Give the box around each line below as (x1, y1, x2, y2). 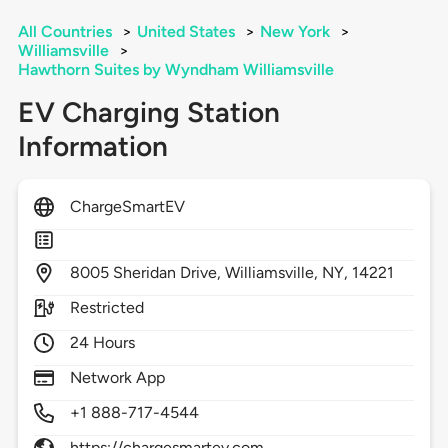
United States (136, 22, 235, 42)
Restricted (69, 298, 145, 318)
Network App (69, 368, 166, 388)
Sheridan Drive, (112, 263, 226, 283)
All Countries (17, 22, 112, 42)
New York (259, 22, 330, 42)
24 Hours (69, 333, 136, 353)
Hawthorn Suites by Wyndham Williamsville (17, 60, 334, 80)
